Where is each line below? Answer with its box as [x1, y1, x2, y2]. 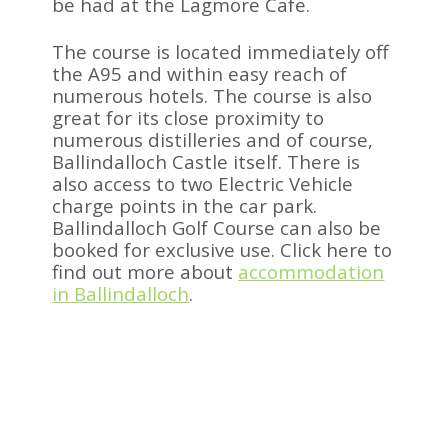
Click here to [280, 236, 393, 262]
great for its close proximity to [52, 104, 325, 130]
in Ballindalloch [52, 280, 190, 306]
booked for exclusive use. [52, 236, 281, 262]
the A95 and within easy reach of [52, 60, 348, 86]
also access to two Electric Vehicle [52, 170, 354, 196]
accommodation [238, 258, 385, 284]
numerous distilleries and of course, [52, 126, 374, 152]
